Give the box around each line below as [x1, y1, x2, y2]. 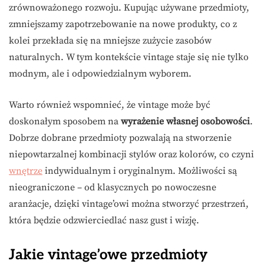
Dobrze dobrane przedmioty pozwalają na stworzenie [9, 131, 232, 144]
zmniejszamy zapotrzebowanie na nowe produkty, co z [9, 18, 237, 30]
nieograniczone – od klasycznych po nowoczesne [9, 181, 216, 193]
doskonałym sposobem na [9, 115, 121, 127]
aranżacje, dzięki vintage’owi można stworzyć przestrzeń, [9, 197, 249, 210]
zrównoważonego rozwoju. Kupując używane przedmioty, [9, 1, 249, 14]
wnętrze [9, 164, 42, 177]
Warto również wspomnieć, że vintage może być [9, 98, 210, 111]
